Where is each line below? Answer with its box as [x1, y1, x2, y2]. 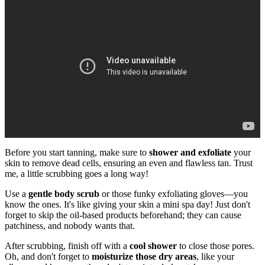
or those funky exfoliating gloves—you [99, 188, 248, 199]
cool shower [130, 240, 177, 251]
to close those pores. [177, 240, 254, 251]
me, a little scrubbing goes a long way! [5, 168, 148, 179]
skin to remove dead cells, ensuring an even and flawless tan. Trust [5, 157, 253, 168]
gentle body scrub [28, 188, 99, 199]
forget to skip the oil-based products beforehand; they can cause [5, 209, 241, 220]
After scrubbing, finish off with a [5, 240, 130, 251]
